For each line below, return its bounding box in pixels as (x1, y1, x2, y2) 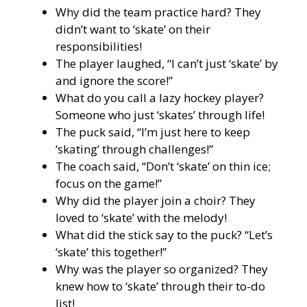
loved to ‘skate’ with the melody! (56, 209, 227, 225)
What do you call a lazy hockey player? (56, 89, 264, 106)
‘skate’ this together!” (56, 243, 167, 260)
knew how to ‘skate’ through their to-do (56, 278, 265, 294)
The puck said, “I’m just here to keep (56, 123, 250, 140)
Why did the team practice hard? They (56, 3, 261, 20)
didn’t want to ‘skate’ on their (56, 21, 210, 37)
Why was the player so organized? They (56, 260, 268, 277)
